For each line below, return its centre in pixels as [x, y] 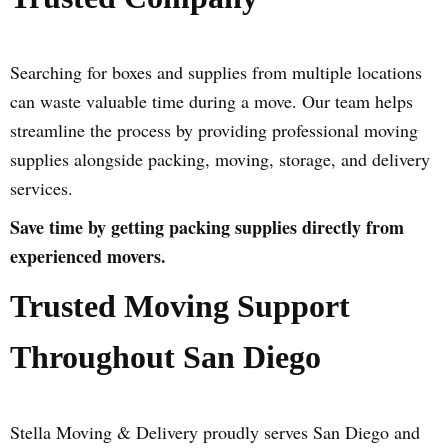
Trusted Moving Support [180, 306]
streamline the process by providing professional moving [214, 130]
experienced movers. [88, 256]
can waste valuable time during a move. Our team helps [211, 101]
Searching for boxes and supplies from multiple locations [216, 72]
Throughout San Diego [165, 357]
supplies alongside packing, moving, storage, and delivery [220, 159]
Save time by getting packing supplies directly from [207, 227]
